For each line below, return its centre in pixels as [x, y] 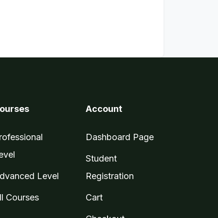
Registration [110, 176]
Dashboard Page [120, 137]
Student [101, 158]
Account [104, 109]
